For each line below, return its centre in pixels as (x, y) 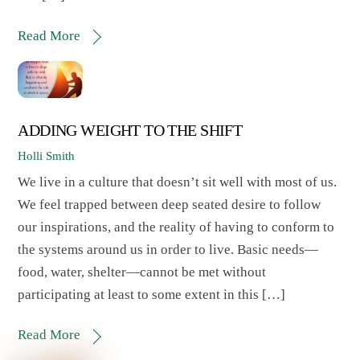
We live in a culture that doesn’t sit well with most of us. (178, 182)
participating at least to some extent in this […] (152, 295)
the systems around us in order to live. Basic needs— (168, 250)
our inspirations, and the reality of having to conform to (176, 227)
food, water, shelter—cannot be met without (142, 272)
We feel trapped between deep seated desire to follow (170, 205)
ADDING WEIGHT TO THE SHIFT (130, 130)
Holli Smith (47, 155)
